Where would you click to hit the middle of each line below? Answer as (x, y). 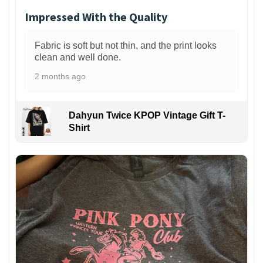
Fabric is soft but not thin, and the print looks (126, 45)
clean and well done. (78, 57)
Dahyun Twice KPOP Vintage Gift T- (147, 115)
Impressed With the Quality (96, 16)
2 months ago (60, 76)
